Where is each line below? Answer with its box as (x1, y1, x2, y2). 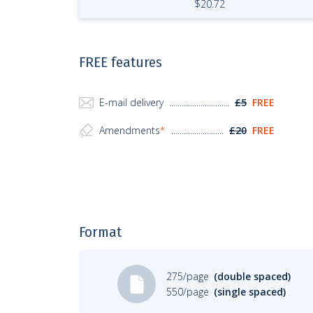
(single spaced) (214, 284, 286, 298)
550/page (166, 284, 212, 298)
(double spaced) (214, 269, 291, 283)
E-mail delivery (99, 96, 163, 109)
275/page (166, 269, 212, 283)
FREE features (79, 53, 162, 71)
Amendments (99, 124, 160, 137)
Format (79, 223, 122, 241)
